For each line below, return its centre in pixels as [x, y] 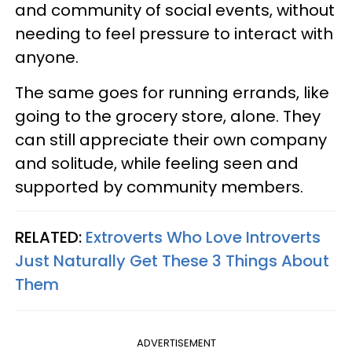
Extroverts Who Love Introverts [203, 237]
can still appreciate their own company [171, 139]
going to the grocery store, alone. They [168, 116]
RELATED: [50, 237]
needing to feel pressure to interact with [174, 33]
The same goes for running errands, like [172, 92]
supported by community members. [159, 187]
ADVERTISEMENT [176, 343]
